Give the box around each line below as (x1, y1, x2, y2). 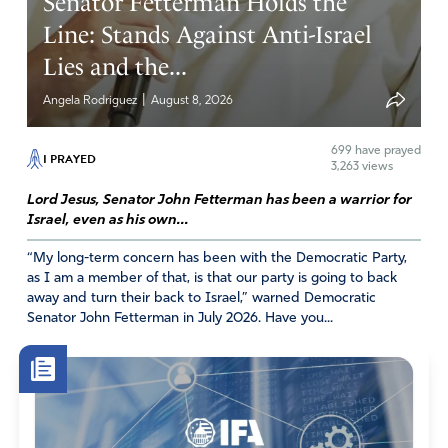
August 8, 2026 (148, 94, 234, 107)
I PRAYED (42, 149, 96, 168)
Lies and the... (43, 52, 188, 81)
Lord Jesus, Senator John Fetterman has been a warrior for (26, 192, 412, 208)
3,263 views (331, 160, 394, 173)
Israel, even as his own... (26, 212, 189, 228)
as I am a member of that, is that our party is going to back (26, 270, 397, 286)
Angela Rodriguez (43, 94, 141, 107)
